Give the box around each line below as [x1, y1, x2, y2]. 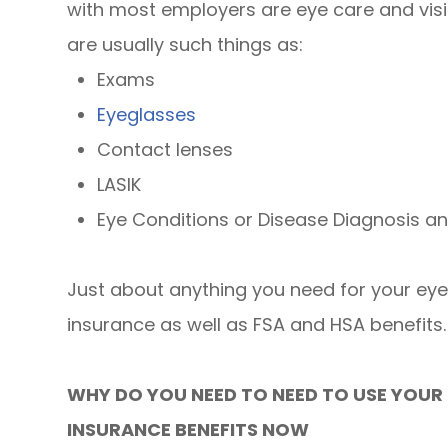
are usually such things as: [67, 32, 304, 57]
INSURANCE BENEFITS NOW [67, 417, 310, 442]
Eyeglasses [97, 102, 197, 127]
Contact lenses [97, 137, 234, 162]
